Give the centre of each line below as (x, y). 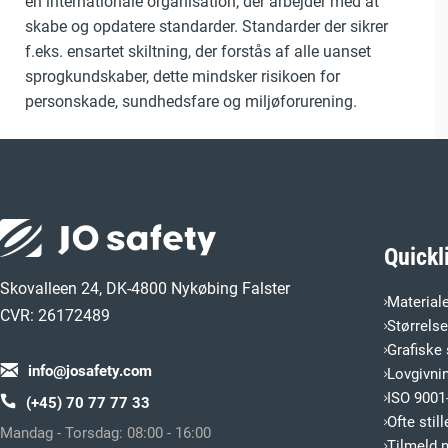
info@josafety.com (90, 371)
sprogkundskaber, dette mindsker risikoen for (182, 77)
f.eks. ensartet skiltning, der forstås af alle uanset (198, 52)
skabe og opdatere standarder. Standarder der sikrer (206, 27)
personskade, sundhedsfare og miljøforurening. (191, 102)
